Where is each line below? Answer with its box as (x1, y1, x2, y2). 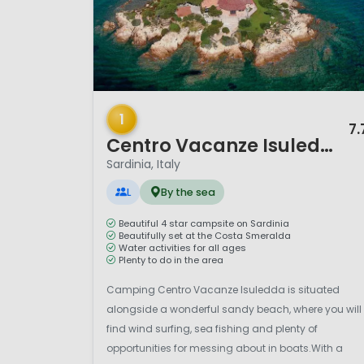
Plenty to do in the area (119, 253, 223, 266)
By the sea (160, 185, 215, 200)
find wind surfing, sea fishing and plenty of (106, 321, 318, 336)
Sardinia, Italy (106, 156, 180, 173)
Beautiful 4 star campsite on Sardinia (119, 216, 289, 230)
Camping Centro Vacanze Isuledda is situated (106, 282, 340, 297)
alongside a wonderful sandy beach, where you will (106, 301, 362, 316)
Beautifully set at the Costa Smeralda (119, 228, 291, 242)
